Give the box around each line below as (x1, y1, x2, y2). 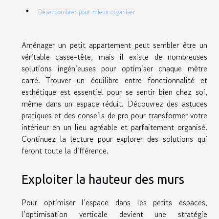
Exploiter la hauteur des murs (22, 172, 184, 186)
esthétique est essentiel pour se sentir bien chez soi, (22, 86, 207, 98)
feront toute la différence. (22, 145, 109, 157)
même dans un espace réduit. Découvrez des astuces (22, 98, 207, 110)
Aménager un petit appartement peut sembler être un (22, 39, 207, 51)
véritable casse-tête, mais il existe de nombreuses (22, 51, 207, 63)
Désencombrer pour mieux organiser (38, 7, 135, 17)
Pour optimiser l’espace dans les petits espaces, (22, 196, 207, 208)
